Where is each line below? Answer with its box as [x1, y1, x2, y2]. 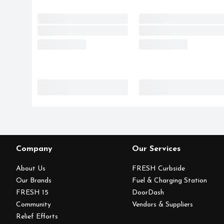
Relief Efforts [16, 213, 58, 220]
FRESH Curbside [132, 165, 185, 172]
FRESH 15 [16, 189, 48, 196]
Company [16, 145, 52, 153]
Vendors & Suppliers [132, 201, 193, 208]
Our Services [132, 145, 181, 153]
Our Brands [16, 177, 51, 184]
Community [16, 201, 51, 208]
